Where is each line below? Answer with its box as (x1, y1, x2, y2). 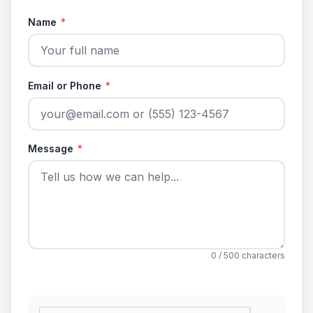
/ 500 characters (217, 250, 285, 261)
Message (28, 143, 76, 155)
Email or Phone (28, 79, 104, 92)
